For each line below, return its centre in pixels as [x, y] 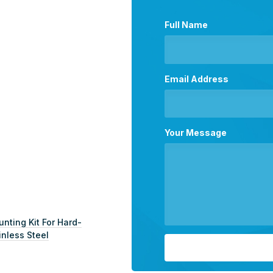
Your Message [196, 132]
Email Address [197, 79]
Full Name [186, 25]
